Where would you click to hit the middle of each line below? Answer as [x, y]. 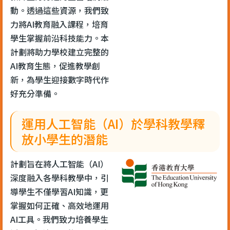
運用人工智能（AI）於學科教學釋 [113, 123]
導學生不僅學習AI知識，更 [59, 191]
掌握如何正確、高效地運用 [60, 205]
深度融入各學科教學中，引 [60, 177]
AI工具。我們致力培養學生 [59, 219]
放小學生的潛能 [65, 139]
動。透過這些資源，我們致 [60, 10]
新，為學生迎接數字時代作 [60, 79]
